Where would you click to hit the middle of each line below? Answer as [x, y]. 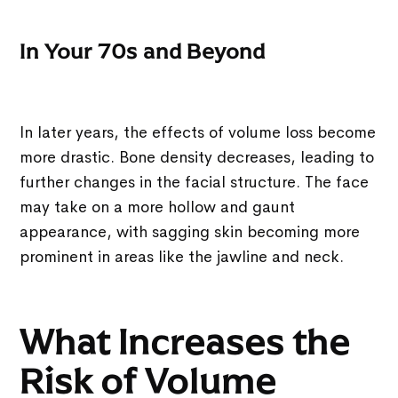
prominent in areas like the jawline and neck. [182, 256]
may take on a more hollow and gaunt [158, 207]
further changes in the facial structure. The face [195, 182]
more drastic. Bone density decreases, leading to [197, 157]
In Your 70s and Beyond [143, 51]
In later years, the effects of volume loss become [198, 132]
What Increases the [185, 342]
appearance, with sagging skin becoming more [190, 231]
